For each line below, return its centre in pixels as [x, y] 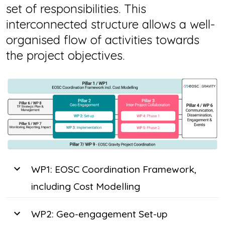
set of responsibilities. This [76, 9]
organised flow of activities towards [103, 40]
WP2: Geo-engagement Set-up [99, 214]
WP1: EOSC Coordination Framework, [114, 170]
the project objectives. [65, 55]
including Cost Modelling [86, 187]
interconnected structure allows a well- [110, 24]
